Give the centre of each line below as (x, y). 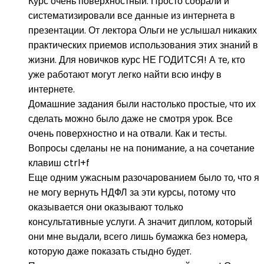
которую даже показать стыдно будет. (110, 251)
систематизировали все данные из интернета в (132, 16)
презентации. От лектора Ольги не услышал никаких (143, 30)
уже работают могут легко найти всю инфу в (125, 75)
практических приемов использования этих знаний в (143, 45)
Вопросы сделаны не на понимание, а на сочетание (141, 148)
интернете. (52, 89)
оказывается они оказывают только (106, 207)
